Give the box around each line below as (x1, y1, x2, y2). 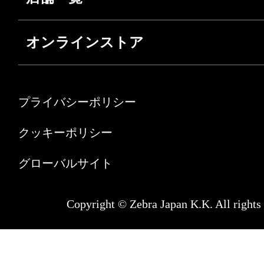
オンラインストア (26, 35, 144, 51)
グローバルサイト (18, 157, 113, 170)
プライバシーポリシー (18, 95, 136, 109)
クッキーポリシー (18, 126, 113, 140)
